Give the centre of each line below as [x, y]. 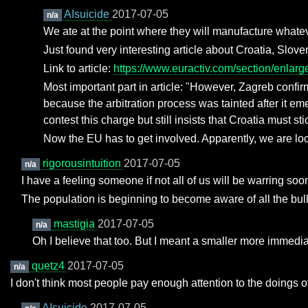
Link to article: [78, 68]
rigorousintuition [83, 163]
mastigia [75, 224]
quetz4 [49, 266]
